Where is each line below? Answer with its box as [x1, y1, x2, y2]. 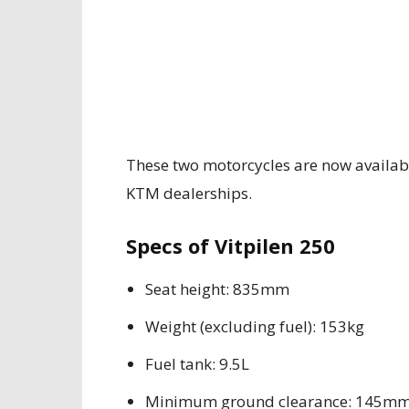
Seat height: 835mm [145, 278, 289, 299]
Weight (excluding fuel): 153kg [145, 316, 364, 337]
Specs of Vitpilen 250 [126, 232, 335, 259]
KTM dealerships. [126, 183, 252, 204]
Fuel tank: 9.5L [145, 353, 249, 374]
